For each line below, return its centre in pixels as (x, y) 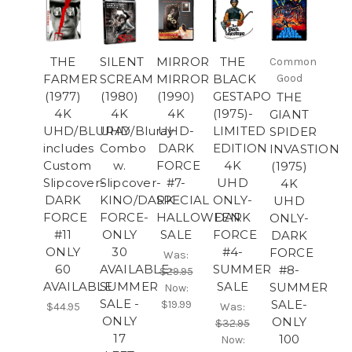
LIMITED (239, 130)
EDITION (240, 148)
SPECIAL (183, 200)
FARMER (70, 79)
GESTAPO (242, 96)
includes (68, 148)
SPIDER (293, 131)
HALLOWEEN (198, 217)
